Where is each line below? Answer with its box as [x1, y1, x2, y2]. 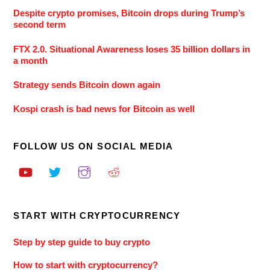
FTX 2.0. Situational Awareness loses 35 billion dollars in [13, 43, 251, 54]
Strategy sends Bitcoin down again [13, 79, 161, 90]
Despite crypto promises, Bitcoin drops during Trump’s [13, 8, 245, 19]
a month [13, 55, 48, 66]
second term [13, 19, 66, 30]
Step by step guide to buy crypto [13, 236, 151, 247]
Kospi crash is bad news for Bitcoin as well [13, 104, 195, 115]
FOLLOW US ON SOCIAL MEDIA [13, 140, 174, 151]
